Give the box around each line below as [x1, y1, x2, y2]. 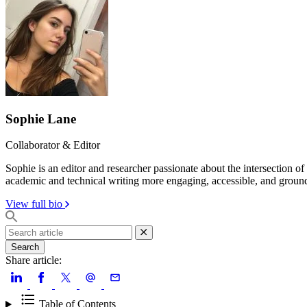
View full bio [5, 198, 62, 210]
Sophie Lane [5, 111, 76, 126]
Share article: [5, 254, 62, 267]
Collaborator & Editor [5, 139, 100, 151]
